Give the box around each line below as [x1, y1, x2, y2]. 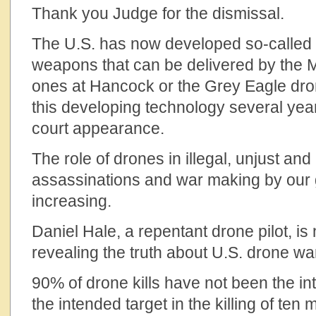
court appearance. [32, 119, 164, 138]
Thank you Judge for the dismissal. [32, 4, 284, 23]
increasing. [32, 192, 116, 210]
